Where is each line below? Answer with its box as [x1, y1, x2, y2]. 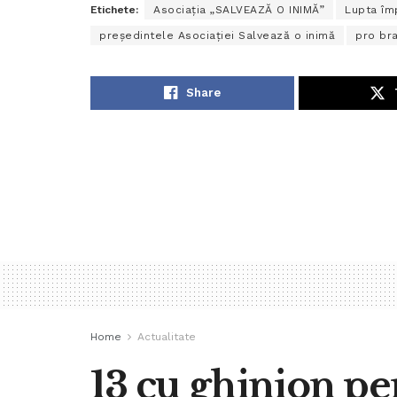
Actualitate [137, 330, 196, 343]
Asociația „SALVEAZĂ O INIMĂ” [153, 4, 324, 17]
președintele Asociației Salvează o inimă [99, 29, 335, 43]
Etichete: [90, 4, 138, 17]
